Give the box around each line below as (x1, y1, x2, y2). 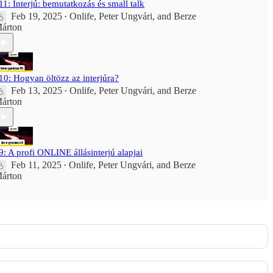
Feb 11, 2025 (11, 160, 62, 170)
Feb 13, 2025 (11, 85, 62, 96)
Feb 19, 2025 (11, 11, 62, 21)
